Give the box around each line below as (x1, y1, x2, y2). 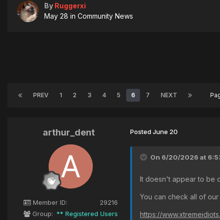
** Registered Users (56, 210, 118, 218)
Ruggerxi (55, 1, 86, 10)
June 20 (153, 128, 178, 136)
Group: (30, 210, 53, 218)
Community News (78, 12, 133, 21)
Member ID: (31, 198, 67, 207)
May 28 (44, 12, 68, 21)
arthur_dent (43, 127, 95, 138)
